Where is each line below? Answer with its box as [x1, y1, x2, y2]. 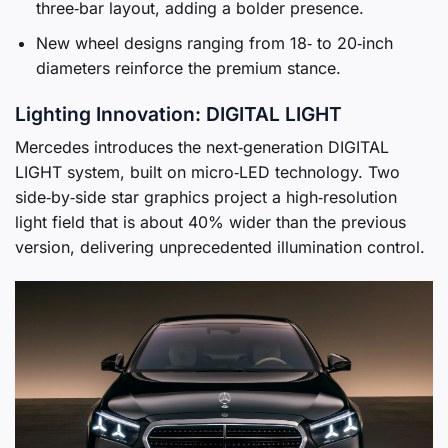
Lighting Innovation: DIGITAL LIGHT [15, 101, 342, 126]
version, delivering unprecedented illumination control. [15, 237, 425, 258]
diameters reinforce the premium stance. [35, 57, 341, 78]
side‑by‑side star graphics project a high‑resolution [15, 187, 397, 208]
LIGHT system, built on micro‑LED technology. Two [15, 162, 400, 183]
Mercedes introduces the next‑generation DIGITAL [15, 137, 389, 158]
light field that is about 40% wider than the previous [15, 212, 406, 233]
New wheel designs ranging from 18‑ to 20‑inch [35, 32, 393, 53]
